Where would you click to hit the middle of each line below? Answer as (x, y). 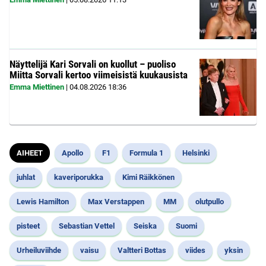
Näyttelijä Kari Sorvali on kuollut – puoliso (93, 64)
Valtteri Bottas (142, 251)
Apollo (72, 153)
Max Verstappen (116, 202)
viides (195, 251)
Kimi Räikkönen (148, 178)
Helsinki (196, 153)
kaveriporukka (79, 178)
